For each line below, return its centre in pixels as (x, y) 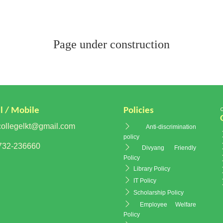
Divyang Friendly (169, 148)
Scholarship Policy (159, 193)
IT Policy (145, 181)
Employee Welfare (168, 205)
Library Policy (152, 169)
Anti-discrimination (171, 127)
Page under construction (111, 44)
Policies (139, 111)
